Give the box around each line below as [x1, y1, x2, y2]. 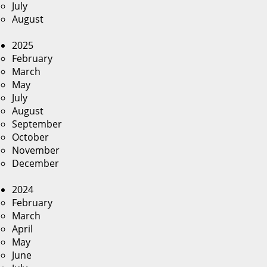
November [12, 144, 60, 157]
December [12, 157, 59, 170]
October [12, 131, 49, 144]
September [12, 117, 62, 131]
